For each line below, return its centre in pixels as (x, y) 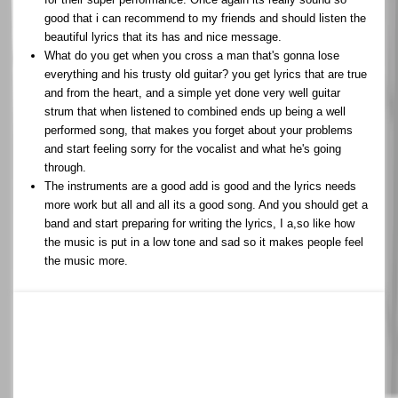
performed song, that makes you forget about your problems (199, 130)
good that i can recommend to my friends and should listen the (205, 18)
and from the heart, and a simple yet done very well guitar (192, 92)
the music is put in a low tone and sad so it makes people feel (204, 242)
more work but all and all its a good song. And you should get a (206, 204)
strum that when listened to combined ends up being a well (195, 111)
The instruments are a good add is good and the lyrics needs (200, 186)
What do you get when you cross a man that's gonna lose (192, 55)
